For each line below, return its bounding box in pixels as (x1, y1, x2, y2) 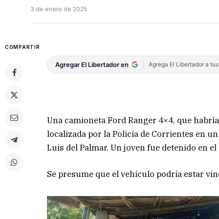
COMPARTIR (5, 44, 40, 50)
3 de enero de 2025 (30, 5, 87, 13)
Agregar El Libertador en (55, 61, 129, 69)
